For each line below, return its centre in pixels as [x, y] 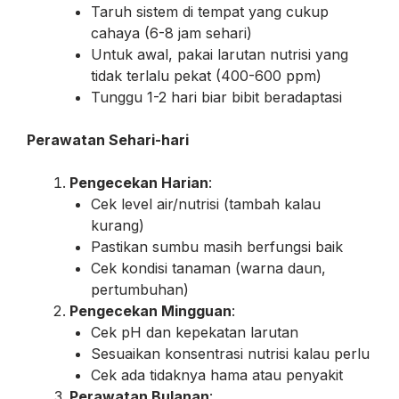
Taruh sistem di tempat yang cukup [210, 11]
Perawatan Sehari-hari [108, 139]
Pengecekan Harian [139, 182]
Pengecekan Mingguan [151, 310]
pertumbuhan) [140, 289]
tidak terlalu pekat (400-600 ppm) [206, 75]
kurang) [118, 225]
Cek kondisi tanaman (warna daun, [208, 268]
